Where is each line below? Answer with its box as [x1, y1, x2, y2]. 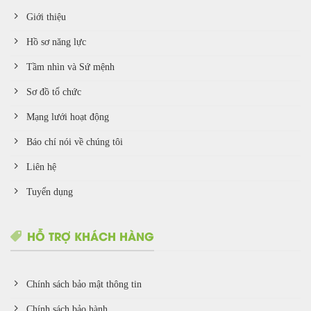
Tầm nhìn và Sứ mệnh [26, 61, 115, 73]
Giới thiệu [26, 11, 67, 23]
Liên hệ [26, 161, 57, 173]
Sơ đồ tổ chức [26, 86, 82, 98]
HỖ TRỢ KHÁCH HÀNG [27, 228, 154, 244]
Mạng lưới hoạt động [26, 111, 110, 123]
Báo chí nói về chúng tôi [26, 136, 124, 148]
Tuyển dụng [26, 186, 74, 198]
